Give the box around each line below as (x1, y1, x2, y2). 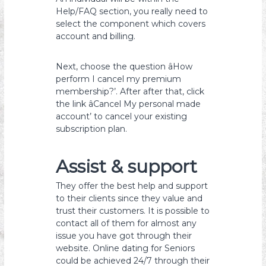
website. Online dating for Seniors (56, 243, 195, 254)
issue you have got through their (56, 230, 192, 241)
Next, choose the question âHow (56, 61, 193, 72)
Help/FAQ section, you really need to (56, 6, 208, 17)
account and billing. (56, 31, 136, 42)
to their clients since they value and (56, 193, 203, 204)
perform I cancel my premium (56, 74, 182, 84)
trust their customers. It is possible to (56, 205, 210, 216)
